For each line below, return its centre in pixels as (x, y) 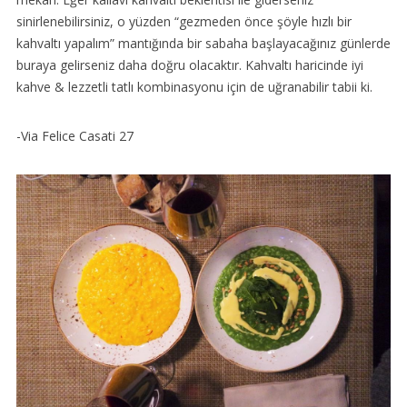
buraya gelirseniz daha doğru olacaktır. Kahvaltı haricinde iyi (189, 65)
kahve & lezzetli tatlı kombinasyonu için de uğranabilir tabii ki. (194, 87)
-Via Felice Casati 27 (74, 136)
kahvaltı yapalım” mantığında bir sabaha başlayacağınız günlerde (203, 44)
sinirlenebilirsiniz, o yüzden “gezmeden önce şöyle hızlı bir (184, 22)
